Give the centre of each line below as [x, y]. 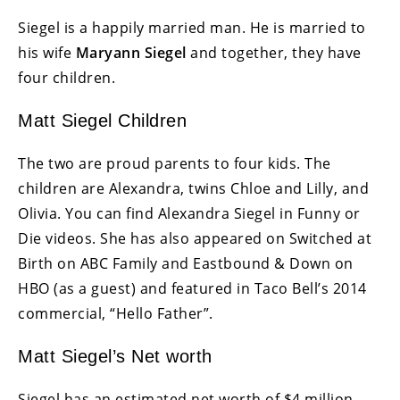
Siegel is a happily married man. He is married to [192, 28]
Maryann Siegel [131, 53]
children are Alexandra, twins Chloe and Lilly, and [193, 189]
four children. [67, 78]
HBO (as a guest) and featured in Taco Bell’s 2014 [192, 289]
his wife [47, 53]
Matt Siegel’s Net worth [115, 357]
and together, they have [274, 53]
